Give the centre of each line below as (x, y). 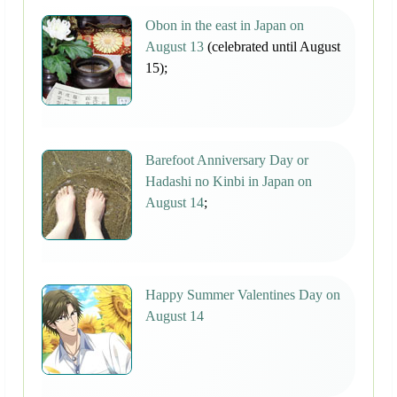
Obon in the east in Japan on (225, 26)
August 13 (175, 47)
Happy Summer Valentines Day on (243, 295)
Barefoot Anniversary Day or (227, 160)
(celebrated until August (272, 47)
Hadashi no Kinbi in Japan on (229, 182)
